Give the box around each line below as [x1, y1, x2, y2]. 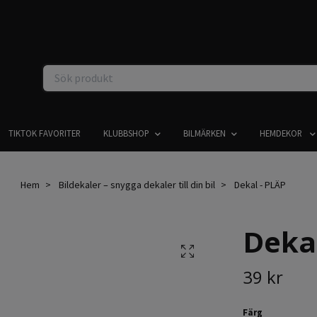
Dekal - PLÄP [231, 178, 286, 191]
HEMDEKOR [259, 127, 304, 139]
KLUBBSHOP [103, 127, 149, 139]
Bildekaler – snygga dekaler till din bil [58, 178, 215, 191]
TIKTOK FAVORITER [8, 127, 81, 139]
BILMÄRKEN [183, 127, 226, 139]
